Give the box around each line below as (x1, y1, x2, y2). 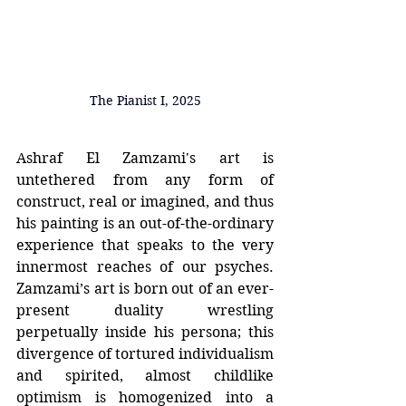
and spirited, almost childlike (16, 367, 274, 385)
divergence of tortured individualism (16, 345, 274, 363)
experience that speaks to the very (16, 237, 274, 255)
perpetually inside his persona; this (16, 324, 274, 342)
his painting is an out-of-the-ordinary (16, 215, 274, 233)
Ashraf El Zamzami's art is (16, 150, 274, 168)
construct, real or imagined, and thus (16, 193, 274, 211)
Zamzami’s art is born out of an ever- (16, 280, 274, 298)
